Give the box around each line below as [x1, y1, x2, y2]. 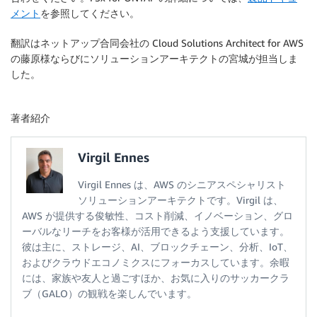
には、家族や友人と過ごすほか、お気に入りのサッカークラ [22, 272, 289, 284]
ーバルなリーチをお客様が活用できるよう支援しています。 [22, 225, 289, 238]
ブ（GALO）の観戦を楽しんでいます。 [22, 287, 197, 300]
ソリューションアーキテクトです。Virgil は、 [78, 194, 283, 207]
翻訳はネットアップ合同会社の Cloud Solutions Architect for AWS [11, 37, 304, 50]
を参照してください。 [40, 7, 139, 20]
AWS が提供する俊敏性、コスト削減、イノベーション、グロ [22, 209, 293, 222]
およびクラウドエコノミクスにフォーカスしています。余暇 [22, 256, 289, 269]
